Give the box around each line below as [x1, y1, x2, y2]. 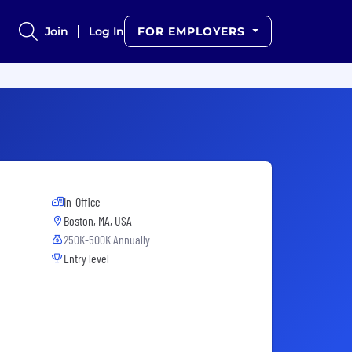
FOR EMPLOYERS [137, 24, 250, 38]
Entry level [64, 251, 109, 266]
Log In [89, 24, 125, 38]
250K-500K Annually [64, 232, 150, 247]
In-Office [64, 194, 101, 209]
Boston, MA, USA [64, 213, 132, 228]
